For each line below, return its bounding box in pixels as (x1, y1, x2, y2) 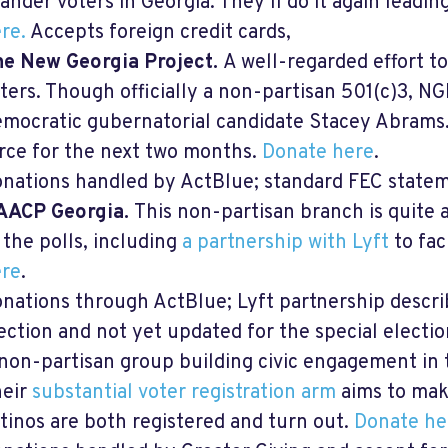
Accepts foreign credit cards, (26, 19, 291, 46)
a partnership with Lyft (182, 229, 389, 256)
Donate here (262, 139, 374, 166)
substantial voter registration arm (32, 379, 336, 406)
